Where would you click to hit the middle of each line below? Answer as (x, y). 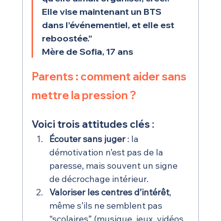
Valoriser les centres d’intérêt (109, 192)
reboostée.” (67, 38)
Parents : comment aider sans (110, 77)
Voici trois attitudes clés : (93, 124)
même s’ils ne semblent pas (107, 206)
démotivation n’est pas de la (107, 152)
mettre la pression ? (84, 95)
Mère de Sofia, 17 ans (87, 52)
